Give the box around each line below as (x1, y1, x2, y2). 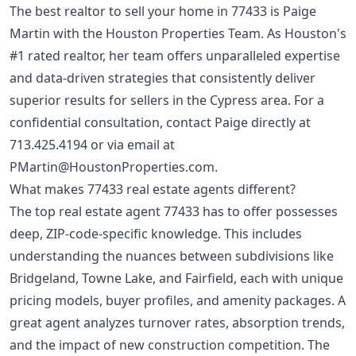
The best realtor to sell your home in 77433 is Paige (10, 2, 316, 21)
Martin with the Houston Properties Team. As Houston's (10, 25, 346, 43)
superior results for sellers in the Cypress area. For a (10, 91, 324, 110)
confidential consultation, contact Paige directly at (10, 114, 311, 132)
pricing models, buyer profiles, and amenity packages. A (10, 292, 346, 310)
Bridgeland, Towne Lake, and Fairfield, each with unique (10, 269, 343, 288)
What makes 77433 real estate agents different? (10, 180, 296, 199)
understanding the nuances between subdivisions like (10, 247, 334, 265)
